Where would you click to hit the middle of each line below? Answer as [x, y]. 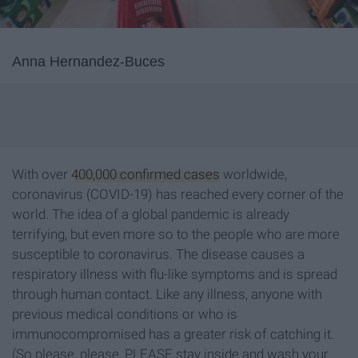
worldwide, [253, 174]
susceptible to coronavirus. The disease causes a [158, 254]
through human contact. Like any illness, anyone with [167, 294]
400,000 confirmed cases [145, 174]
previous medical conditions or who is [125, 314]
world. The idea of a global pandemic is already [151, 214]
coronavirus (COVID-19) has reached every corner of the [178, 194]
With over [42, 174]
